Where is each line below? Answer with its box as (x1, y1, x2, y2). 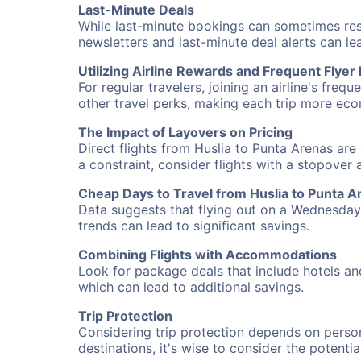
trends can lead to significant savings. (78, 218, 309, 234)
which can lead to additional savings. (78, 279, 304, 295)
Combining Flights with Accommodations (78, 247, 337, 263)
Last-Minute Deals (78, 2, 194, 18)
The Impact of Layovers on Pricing (78, 124, 293, 140)
